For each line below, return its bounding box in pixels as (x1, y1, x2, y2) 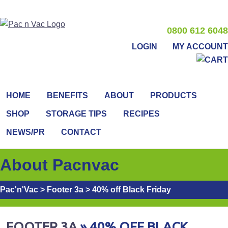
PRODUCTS (150, 91, 197, 100)
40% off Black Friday (92, 185, 171, 194)
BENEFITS (47, 91, 88, 100)
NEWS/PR (6, 128, 45, 136)
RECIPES (123, 109, 160, 118)
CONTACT (61, 128, 101, 136)
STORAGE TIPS (46, 109, 107, 118)
